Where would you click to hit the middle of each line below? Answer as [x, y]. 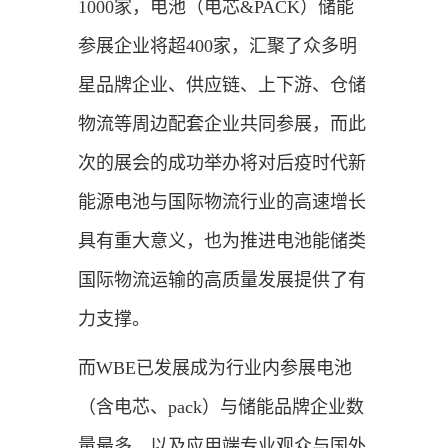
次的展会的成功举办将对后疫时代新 [221, 162]
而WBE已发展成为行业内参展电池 [214, 367]
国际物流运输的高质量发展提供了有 [221, 279]
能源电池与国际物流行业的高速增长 [221, 201]
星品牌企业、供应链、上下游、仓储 [221, 84]
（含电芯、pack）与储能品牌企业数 [220, 406]
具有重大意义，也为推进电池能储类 [221, 240]
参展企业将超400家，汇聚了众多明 [217, 45]
